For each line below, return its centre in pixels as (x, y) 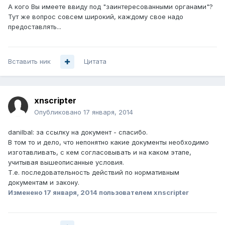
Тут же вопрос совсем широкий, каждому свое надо (96, 17)
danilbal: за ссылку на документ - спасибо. (78, 132)
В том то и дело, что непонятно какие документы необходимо (108, 142)
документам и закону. (44, 183)
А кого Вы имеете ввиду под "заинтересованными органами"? (110, 7)
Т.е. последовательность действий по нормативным (94, 173)
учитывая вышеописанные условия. (66, 162)
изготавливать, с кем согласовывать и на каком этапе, (100, 152)
